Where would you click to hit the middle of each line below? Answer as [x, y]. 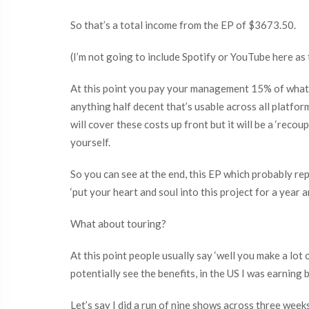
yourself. [90, 142]
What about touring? [118, 223]
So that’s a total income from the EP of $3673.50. [183, 25]
